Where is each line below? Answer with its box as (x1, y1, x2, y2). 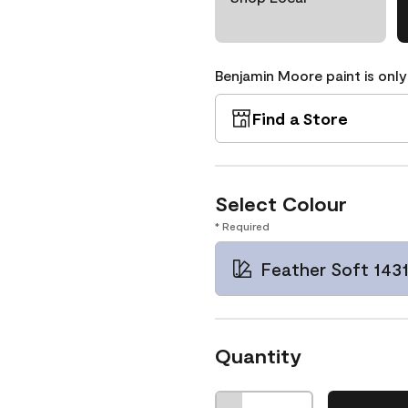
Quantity (215, 343, 301, 367)
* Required (215, 219, 270, 232)
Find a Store (252, 108, 348, 128)
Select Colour (215, 191, 347, 215)
